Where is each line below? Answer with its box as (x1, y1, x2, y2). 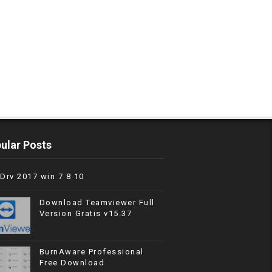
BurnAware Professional (39, 247, 144, 256)
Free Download (39, 258, 105, 267)
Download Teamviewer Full (39, 198, 155, 207)
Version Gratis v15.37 (39, 209, 132, 218)
